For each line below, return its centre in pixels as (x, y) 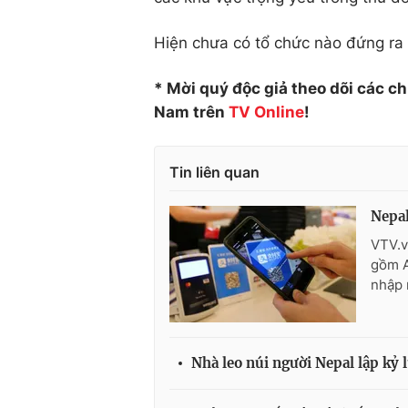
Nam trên (191, 112)
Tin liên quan (214, 172)
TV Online (266, 112)
